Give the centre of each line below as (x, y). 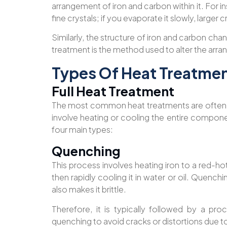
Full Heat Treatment (113, 91)
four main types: (82, 129)
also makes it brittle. (89, 190)
